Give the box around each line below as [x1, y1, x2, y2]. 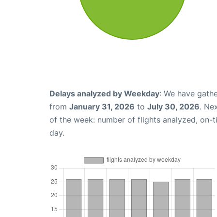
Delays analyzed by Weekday [49, 89, 159, 99]
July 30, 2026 [147, 102, 200, 112]
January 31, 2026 [69, 102, 135, 112]
